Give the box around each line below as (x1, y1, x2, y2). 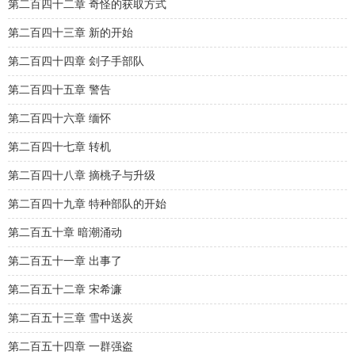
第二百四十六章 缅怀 (8, 113, 111, 124)
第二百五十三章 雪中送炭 (8, 312, 133, 324)
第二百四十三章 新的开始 (8, 27, 133, 39)
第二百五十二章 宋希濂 (8, 284, 122, 296)
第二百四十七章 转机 (8, 141, 111, 153)
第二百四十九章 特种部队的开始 (8, 198, 166, 210)
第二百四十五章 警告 (8, 84, 111, 96)
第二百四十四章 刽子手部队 (8, 55, 144, 67)
